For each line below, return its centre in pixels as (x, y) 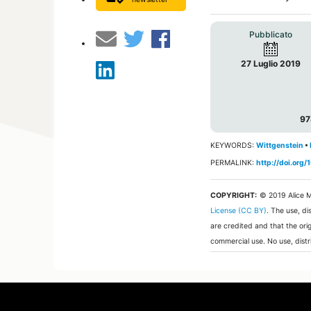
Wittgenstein (280, 145)
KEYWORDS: (234, 145)
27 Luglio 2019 (271, 64)
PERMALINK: (234, 163)
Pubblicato (271, 35)
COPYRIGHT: (234, 195)
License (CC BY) (239, 210)
